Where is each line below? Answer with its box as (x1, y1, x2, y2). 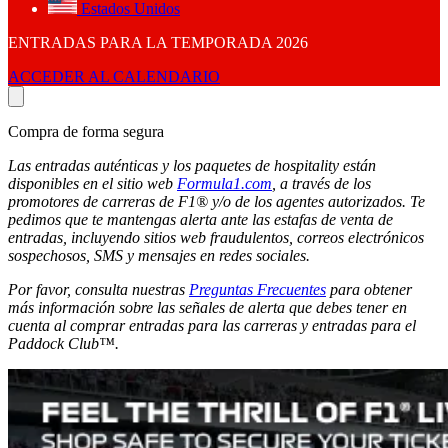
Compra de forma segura (8, 123, 164, 141)
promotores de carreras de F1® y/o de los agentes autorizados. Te (8, 193, 425, 211)
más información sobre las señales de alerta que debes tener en (8, 299, 407, 317)
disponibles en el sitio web (8, 175, 177, 193)
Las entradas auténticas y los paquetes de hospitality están (8, 157, 376, 175)
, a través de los (272, 175, 371, 193)
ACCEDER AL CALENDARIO (8, 68, 220, 86)
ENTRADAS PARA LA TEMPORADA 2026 (8, 34, 308, 52)
